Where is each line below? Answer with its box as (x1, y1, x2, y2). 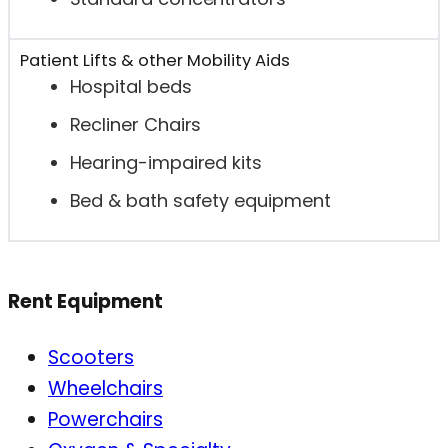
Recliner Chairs (69, 112, 202, 138)
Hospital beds (69, 74, 192, 100)
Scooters (48, 344, 134, 372)
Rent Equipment (8, 288, 163, 316)
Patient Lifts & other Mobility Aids (19, 49, 290, 73)
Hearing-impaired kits (69, 150, 262, 176)
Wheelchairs (48, 375, 163, 403)
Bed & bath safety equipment (69, 188, 331, 214)
